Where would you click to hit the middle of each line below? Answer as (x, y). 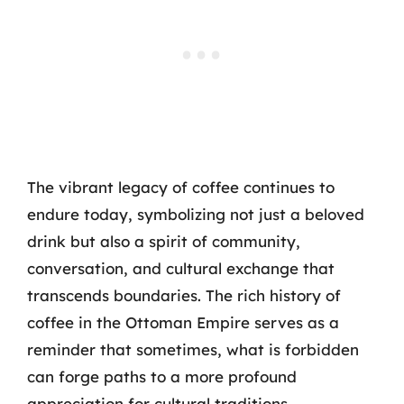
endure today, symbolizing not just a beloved (196, 214)
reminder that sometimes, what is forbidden (193, 349)
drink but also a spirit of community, (164, 241)
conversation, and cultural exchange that (181, 268)
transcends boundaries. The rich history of (184, 295)
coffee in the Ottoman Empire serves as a (183, 322)
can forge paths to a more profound (162, 376)
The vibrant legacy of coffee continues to (181, 187)
